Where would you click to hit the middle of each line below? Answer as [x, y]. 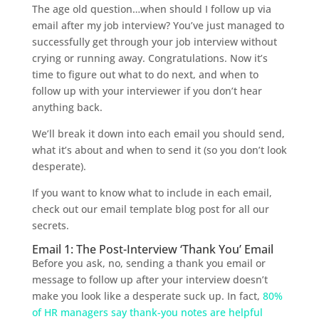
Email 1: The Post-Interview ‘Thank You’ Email [152, 250]
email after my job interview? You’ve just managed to [158, 26]
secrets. [50, 226]
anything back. [67, 108]
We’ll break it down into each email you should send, [158, 134]
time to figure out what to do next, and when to [145, 75]
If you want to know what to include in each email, [152, 193]
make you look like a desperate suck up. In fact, [147, 296]
